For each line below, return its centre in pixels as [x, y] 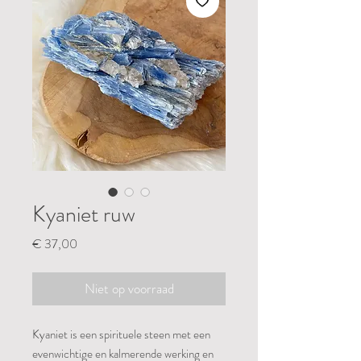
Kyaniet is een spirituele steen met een [121, 335]
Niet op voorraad [129, 289]
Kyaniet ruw [84, 215]
